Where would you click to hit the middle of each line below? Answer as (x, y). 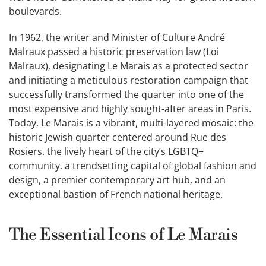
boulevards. (35, 12)
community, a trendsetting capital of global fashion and (133, 166)
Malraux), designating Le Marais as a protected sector (129, 66)
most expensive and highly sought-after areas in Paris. (130, 109)
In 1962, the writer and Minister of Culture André (117, 38)
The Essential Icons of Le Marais (123, 235)
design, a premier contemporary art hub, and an (117, 180)
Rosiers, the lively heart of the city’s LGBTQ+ (106, 152)
